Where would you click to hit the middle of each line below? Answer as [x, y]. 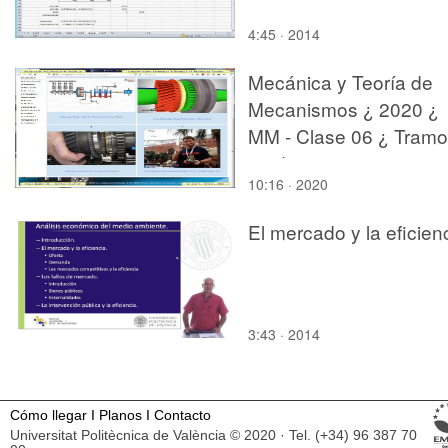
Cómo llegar [48, 415]
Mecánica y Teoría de [340, 81]
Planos [120, 415]
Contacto [182, 415]
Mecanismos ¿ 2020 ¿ [343, 108]
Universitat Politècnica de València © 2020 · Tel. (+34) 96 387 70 [213, 435]
